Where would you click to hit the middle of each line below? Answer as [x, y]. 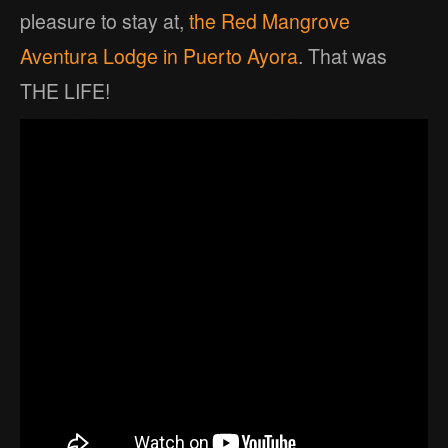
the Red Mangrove [269, 21]
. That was [342, 56]
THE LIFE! [65, 91]
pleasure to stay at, [104, 21]
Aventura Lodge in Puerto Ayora [159, 56]
